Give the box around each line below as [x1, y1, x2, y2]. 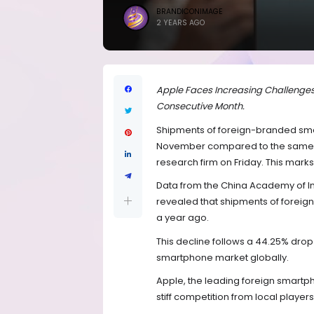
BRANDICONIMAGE [156, 6, 223, 17]
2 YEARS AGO [156, 18, 205, 28]
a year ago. [156, 211, 209, 225]
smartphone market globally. [156, 250, 289, 264]
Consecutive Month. [156, 100, 245, 114]
